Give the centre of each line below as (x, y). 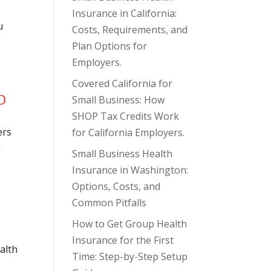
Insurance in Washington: (130, 170)
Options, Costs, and (116, 186)
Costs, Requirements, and (130, 30)
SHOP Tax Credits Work (126, 116)
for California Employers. (129, 132)
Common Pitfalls (109, 203)
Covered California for (122, 83)
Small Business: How (119, 100)
